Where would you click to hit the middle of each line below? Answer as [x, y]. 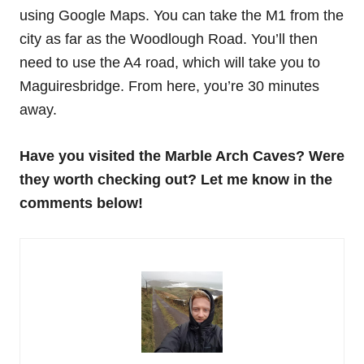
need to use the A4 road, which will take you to [170, 62]
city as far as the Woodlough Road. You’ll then [169, 39]
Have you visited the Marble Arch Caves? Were [182, 156]
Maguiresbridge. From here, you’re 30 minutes [169, 86]
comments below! [81, 203]
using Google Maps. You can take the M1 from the [182, 15]
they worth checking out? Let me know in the [176, 179]
